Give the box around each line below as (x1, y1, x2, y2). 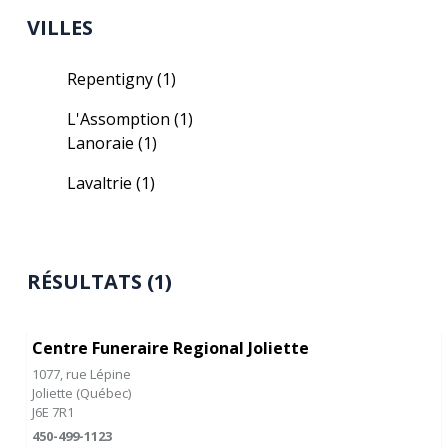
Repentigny (67, 68, 158, 90)
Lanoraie (67, 132, 139, 154)
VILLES (27, 14, 94, 41)
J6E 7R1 (32, 403, 75, 421)
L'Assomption (67, 108, 175, 130)
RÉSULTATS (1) (27, 268, 173, 295)
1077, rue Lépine (32, 365, 132, 383)
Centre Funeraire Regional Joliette (32, 337, 310, 359)
